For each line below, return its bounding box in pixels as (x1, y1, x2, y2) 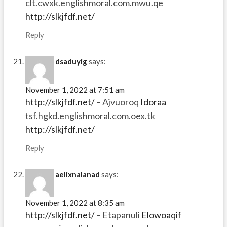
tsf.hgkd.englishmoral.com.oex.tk (25, 109, 155, 121)
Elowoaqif (141, 209, 181, 221)
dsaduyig (55, 56, 87, 66)
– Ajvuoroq (94, 96, 140, 107)
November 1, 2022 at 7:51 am (25, 85, 125, 94)
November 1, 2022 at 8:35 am (25, 198, 125, 208)
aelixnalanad (55, 170, 100, 179)
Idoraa (140, 96, 166, 107)
